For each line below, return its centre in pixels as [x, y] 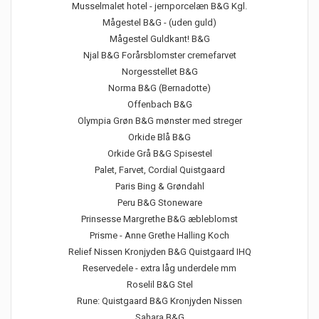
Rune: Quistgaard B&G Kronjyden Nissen [159, 301]
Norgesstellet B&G [159, 72]
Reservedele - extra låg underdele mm [159, 268]
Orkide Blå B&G [159, 137]
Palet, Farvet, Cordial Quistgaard [159, 170]
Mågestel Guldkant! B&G [159, 39]
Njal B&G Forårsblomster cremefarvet [159, 55]
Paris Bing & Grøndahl [159, 186]
